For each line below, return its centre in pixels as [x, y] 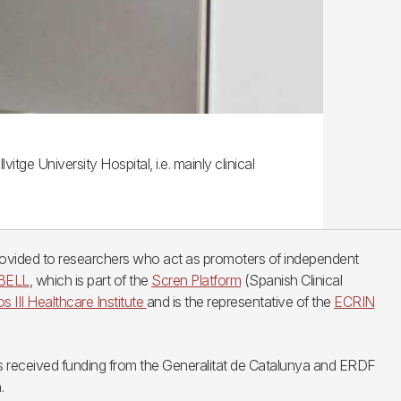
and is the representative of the [240, 302]
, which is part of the [90, 280]
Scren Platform [196, 280]
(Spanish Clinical [291, 280]
